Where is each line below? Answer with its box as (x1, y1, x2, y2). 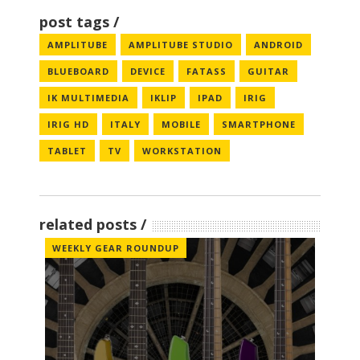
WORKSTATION (142, 145, 222, 157)
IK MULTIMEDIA (47, 92, 129, 104)
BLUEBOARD (47, 65, 109, 78)
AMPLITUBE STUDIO (129, 39, 233, 51)
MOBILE (162, 118, 201, 131)
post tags (39, 12, 109, 32)
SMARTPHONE (222, 118, 296, 131)
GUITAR (247, 65, 289, 78)
